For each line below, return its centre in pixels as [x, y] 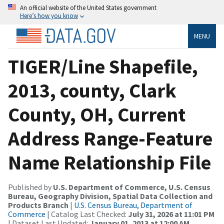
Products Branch [38, 205]
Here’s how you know [49, 15]
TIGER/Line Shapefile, [103, 66]
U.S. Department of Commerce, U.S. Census [132, 187]
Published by [30, 187]
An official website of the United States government [88, 7]
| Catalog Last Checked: [87, 214]
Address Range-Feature [110, 138]
